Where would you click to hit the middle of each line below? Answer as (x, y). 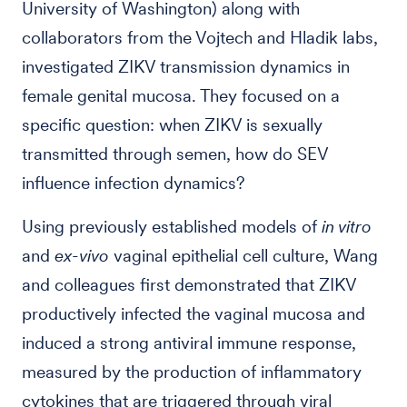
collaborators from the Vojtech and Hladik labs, (200, 38)
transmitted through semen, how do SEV (175, 154)
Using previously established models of (172, 227)
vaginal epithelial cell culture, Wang (243, 256)
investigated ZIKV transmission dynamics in (186, 67)
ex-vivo (82, 256)
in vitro (347, 227)
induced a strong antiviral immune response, (189, 343)
